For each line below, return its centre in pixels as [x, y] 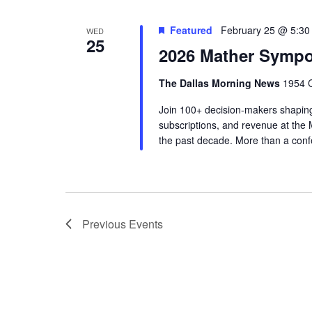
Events [146, 224]
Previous [106, 224]
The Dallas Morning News [220, 83]
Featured [191, 30]
